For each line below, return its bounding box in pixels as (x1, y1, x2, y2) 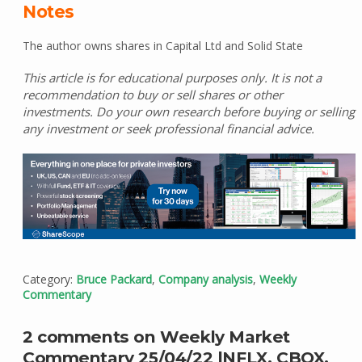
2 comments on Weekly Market (22, 326, 290, 347)
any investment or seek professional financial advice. (22, 120, 314, 137)
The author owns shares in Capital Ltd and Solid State (22, 37, 303, 53)
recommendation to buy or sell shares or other (22, 86, 283, 103)
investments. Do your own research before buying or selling (22, 103, 355, 120)
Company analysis (158, 271, 253, 287)
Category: (22, 271, 76, 287)
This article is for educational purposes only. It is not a (22, 69, 322, 86)
